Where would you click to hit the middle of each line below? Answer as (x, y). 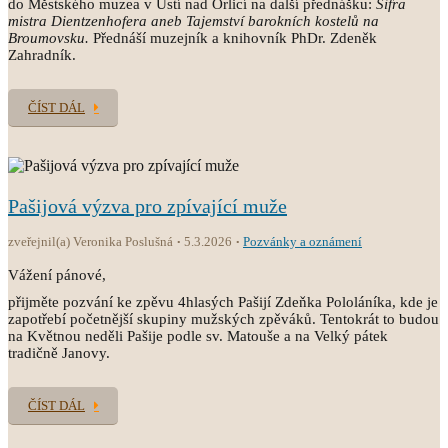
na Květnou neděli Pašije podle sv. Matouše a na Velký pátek (198, 336)
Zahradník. (42, 55)
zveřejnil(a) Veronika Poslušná (90, 241)
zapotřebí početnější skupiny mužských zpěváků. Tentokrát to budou (223, 319)
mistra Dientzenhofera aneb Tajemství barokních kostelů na (193, 21)
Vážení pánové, (57, 275)
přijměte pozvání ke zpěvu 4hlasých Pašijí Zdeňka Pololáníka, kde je (223, 302)
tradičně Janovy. (61, 353)
